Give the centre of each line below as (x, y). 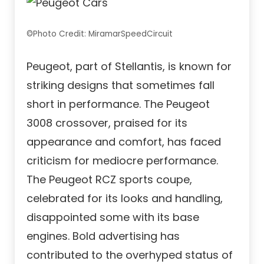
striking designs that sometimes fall (121, 85)
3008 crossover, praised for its (107, 123)
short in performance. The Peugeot (118, 104)
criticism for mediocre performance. (122, 161)
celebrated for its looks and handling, (125, 199)
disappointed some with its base (113, 217)
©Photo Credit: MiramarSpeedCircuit (100, 34)
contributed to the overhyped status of (130, 255)
